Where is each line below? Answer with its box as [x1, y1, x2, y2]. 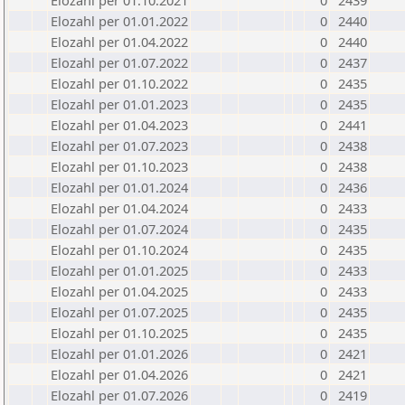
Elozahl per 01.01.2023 [51, 95, 188, 113]
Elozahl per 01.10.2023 [51, 157, 188, 175]
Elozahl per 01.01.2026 [51, 344, 188, 363]
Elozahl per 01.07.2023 [51, 137, 188, 155]
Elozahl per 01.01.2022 [51, 12, 188, 30]
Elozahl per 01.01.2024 [51, 178, 188, 196]
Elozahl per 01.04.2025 [51, 282, 188, 300]
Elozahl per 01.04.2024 [51, 199, 188, 217]
